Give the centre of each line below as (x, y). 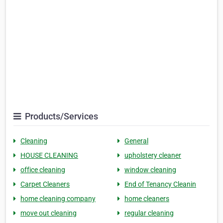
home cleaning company (58, 199)
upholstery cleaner (153, 155)
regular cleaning (149, 213)
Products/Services (60, 116)
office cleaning (43, 170)
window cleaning (150, 170)
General (136, 141)
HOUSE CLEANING (49, 155)
